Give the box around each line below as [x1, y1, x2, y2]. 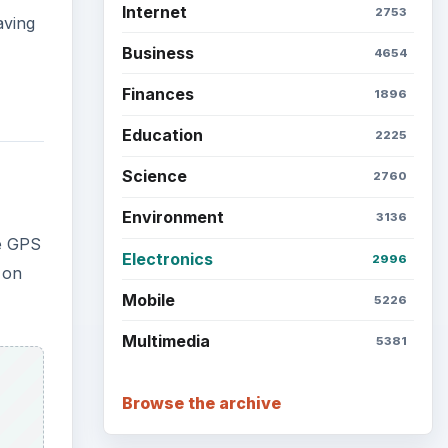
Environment [121, 207, 224, 228]
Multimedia [121, 331, 210, 352]
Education [121, 125, 203, 146]
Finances [121, 83, 194, 104]
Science [121, 166, 187, 187]
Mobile [121, 289, 175, 310]
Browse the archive [121, 392, 281, 413]
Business [121, 42, 194, 63]
